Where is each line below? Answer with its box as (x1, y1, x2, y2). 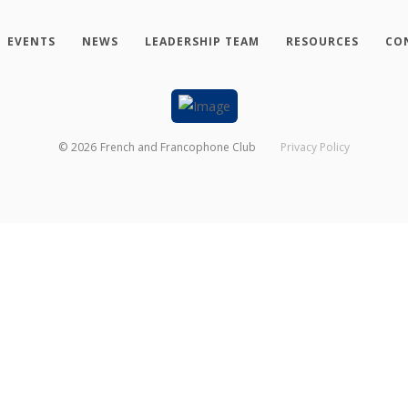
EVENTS (6, 33, 56, 49)
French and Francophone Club (100, 139, 257, 156)
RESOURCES (285, 33, 359, 49)
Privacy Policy (280, 139, 350, 156)
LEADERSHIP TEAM (144, 33, 260, 49)
